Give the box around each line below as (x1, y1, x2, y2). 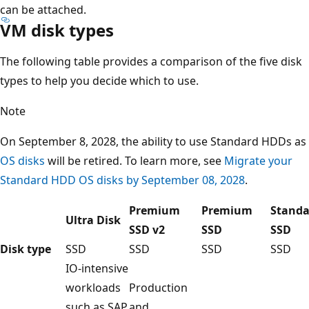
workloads (66, 279, 121, 295)
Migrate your (224, 152, 292, 168)
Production (129, 279, 188, 295)
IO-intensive (66, 260, 128, 276)
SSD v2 (129, 221, 165, 237)
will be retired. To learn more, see (45, 152, 224, 168)
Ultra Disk (66, 212, 121, 228)
